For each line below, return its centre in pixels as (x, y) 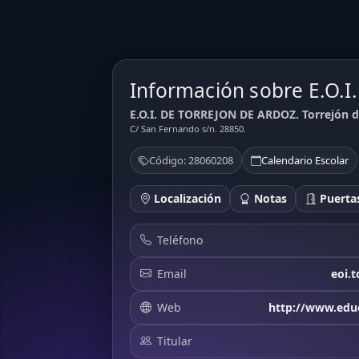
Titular (175, 341)
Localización (186, 199)
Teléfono (180, 240)
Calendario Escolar (305, 161)
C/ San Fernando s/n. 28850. (188, 129)
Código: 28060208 (191, 161)
